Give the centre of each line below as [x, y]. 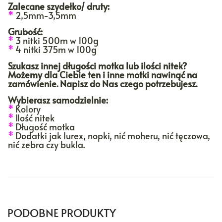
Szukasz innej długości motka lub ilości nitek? [97, 66]
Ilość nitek [34, 118]
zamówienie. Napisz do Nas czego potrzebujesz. [103, 84]
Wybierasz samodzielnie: [58, 100]
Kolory [27, 109]
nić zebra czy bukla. [46, 145]
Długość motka [44, 127]
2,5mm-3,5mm [45, 15]
